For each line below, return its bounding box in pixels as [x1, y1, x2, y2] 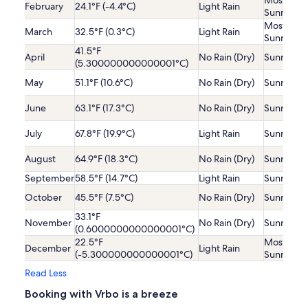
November [25, 217, 71, 230]
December [25, 242, 71, 255]
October [25, 191, 62, 204]
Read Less [25, 267, 67, 280]
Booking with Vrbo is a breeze [25, 287, 178, 301]
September [25, 172, 74, 185]
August [25, 153, 56, 166]
